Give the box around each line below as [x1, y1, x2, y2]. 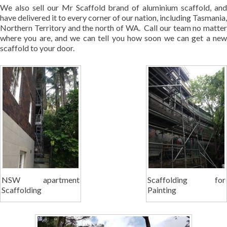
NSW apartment [1, 174, 80, 184]
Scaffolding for [147, 174, 226, 184]
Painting [147, 184, 176, 195]
